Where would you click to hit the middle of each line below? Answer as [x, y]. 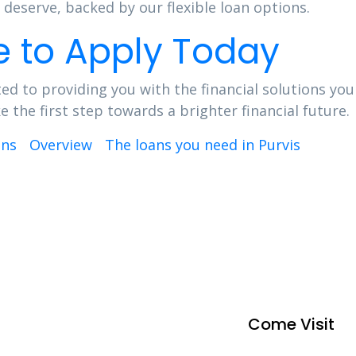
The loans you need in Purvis [202, 145]
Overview [60, 145]
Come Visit [291, 324]
